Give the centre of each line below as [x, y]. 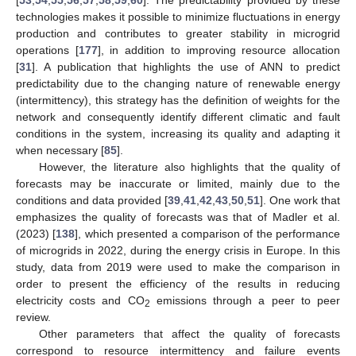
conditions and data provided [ [92, 200]
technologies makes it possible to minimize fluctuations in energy [178, 16]
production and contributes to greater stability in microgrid [178, 33]
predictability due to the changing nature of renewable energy [178, 83]
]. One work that [300, 200]
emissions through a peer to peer [245, 300]
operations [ [47, 50]
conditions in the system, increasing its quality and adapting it [178, 133]
